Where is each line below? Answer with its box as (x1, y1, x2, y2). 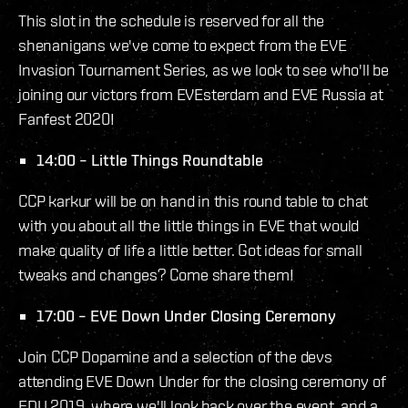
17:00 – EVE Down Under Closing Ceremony (36, 306, 336, 326)
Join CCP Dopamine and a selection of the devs (18, 347, 332, 367)
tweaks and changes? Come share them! (18, 265, 294, 285)
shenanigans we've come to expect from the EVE (18, 36, 347, 56)
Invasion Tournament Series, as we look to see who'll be (18, 60, 390, 80)
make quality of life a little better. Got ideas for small (18, 240, 362, 260)
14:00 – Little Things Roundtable (36, 150, 263, 170)
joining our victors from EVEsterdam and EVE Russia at (18, 85, 383, 105)
